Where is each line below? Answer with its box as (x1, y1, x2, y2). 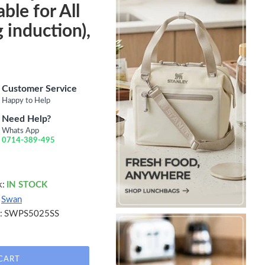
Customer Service (1, 83, 77, 93)
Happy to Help (1, 96, 50, 105)
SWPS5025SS (4, 209, 59, 218)
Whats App (1, 127, 39, 135)
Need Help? (1, 114, 51, 124)
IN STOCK (7, 180, 47, 189)
